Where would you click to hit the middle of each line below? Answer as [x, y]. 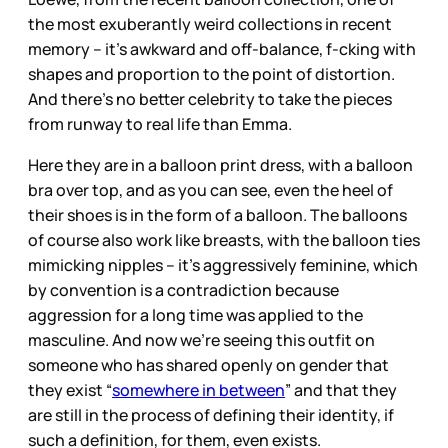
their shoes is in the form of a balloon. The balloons [217, 214]
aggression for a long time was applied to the [195, 314]
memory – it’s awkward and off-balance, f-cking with [222, 48]
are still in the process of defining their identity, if [211, 414]
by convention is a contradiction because [183, 289]
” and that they [341, 389]
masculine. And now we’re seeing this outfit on [201, 339]
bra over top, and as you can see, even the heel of [210, 189]
